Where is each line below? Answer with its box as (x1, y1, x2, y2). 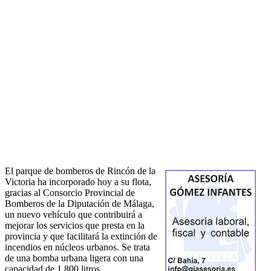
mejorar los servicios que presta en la (5, 220, 145, 231)
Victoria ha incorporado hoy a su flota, (5, 177, 151, 188)
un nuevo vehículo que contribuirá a (5, 209, 142, 220)
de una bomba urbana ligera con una (5, 253, 143, 264)
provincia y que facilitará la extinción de (5, 231, 157, 242)
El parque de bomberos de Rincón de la (5, 166, 155, 177)
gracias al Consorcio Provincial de (5, 188, 135, 198)
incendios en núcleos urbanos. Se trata (5, 242, 150, 253)
